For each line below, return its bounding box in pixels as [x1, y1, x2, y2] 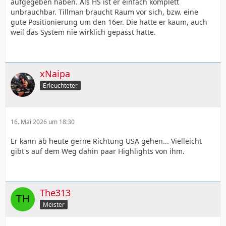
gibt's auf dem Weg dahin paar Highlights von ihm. [11, 146, 185, 156]
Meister [43, 200, 65, 209]
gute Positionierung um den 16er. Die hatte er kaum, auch [11, 17, 207, 27]
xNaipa [40, 68, 70, 80]
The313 [40, 186, 71, 199]
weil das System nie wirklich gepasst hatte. [11, 27, 156, 37]
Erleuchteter [43, 81, 78, 90]
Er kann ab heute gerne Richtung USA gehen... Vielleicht [11, 136, 202, 146]
